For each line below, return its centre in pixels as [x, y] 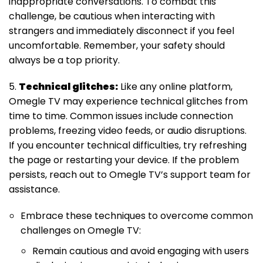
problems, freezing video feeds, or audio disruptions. [128, 131]
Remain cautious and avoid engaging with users [141, 251]
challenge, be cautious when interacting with [112, 16]
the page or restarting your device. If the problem [124, 160]
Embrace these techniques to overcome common [137, 216]
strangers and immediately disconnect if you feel [122, 31]
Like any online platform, [175, 87]
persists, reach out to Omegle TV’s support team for [130, 175]
